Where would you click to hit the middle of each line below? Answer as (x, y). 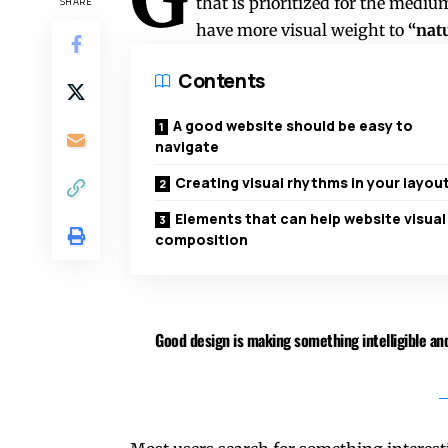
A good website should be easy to (293, 126)
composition (201, 240)
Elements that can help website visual (310, 219)
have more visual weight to (302, 30)
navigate (187, 147)
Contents (221, 81)
